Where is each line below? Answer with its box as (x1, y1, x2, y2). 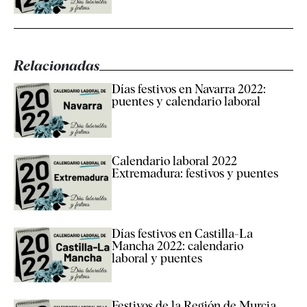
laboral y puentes (111, 250, 202, 265)
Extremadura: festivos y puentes (111, 166, 278, 181)
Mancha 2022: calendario (111, 238, 243, 253)
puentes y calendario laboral (111, 93, 260, 108)
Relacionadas (14, 57, 99, 74)
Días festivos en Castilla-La (111, 225, 253, 241)
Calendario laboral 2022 (111, 153, 237, 169)
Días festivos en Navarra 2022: (111, 81, 266, 96)
